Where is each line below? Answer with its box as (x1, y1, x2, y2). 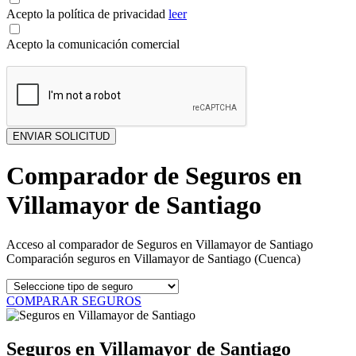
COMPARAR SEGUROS (6, 293, 141, 308)
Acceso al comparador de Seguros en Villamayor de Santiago (6, 237, 313, 251)
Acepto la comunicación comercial (6, 37, 180, 51)
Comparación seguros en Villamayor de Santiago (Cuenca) (6, 251, 300, 265)
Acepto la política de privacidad (6, 7, 165, 21)
